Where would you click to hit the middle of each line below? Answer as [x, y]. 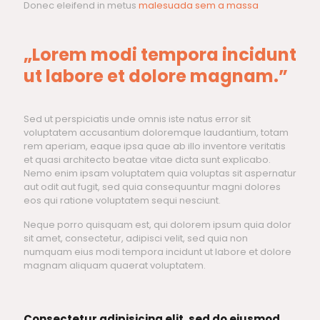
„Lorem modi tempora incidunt [160, 55]
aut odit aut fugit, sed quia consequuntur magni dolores [152, 187]
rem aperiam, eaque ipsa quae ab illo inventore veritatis [155, 146]
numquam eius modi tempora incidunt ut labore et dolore [157, 252]
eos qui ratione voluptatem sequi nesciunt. [122, 201]
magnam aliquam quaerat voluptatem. [115, 266]
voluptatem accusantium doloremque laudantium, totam [156, 133]
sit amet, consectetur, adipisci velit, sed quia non [136, 239]
